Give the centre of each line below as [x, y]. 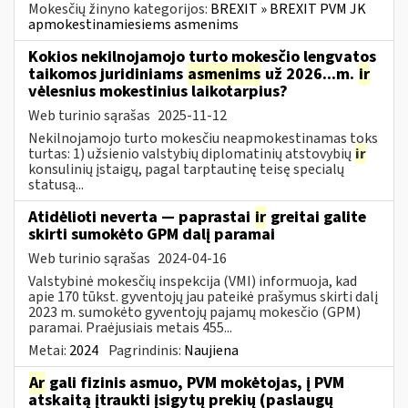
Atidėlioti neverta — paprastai [141, 217]
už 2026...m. [310, 74]
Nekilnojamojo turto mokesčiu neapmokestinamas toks [203, 138]
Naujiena [211, 350]
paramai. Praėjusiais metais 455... [130, 327]
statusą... [56, 184]
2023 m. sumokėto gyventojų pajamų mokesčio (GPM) [194, 312]
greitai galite [316, 217]
